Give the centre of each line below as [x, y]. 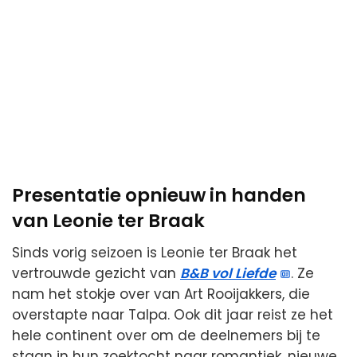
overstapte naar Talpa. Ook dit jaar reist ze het [173, 315]
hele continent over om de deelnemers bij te [166, 336]
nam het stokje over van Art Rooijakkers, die [161, 294]
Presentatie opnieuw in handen [159, 195]
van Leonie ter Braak [108, 220]
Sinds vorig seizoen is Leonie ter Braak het [155, 253]
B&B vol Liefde [228, 274]
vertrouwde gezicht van [96, 274]
